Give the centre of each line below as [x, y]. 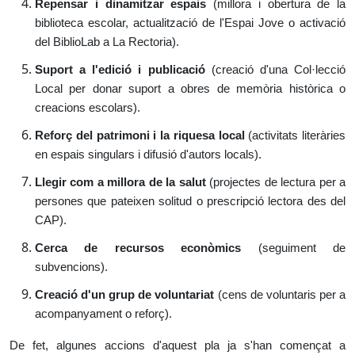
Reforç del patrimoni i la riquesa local [140, 136]
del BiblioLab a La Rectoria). [107, 42]
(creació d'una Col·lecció [275, 70]
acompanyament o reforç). [103, 314]
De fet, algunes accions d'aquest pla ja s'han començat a [177, 345]
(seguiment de [294, 248]
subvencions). [71, 267]
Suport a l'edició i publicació [120, 70]
